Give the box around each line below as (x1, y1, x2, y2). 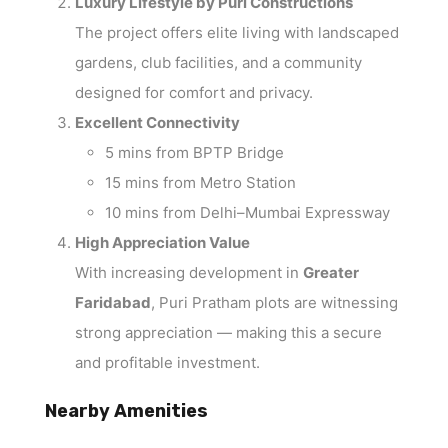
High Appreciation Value (75, 233, 250, 253)
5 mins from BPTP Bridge (105, 143, 284, 163)
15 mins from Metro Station (105, 173, 296, 193)
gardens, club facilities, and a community (75, 53, 362, 73)
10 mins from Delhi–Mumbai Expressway (105, 203, 390, 223)
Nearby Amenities (45, 400, 208, 423)
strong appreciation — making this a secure (75, 323, 382, 343)
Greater (303, 263, 359, 283)
